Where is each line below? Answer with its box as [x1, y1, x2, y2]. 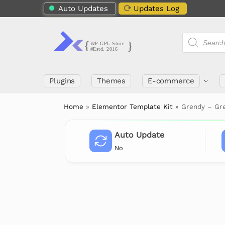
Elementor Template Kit [92, 102, 173, 110]
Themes [96, 76, 126, 85]
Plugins [49, 76, 75, 85]
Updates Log [134, 4, 179, 13]
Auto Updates [58, 4, 108, 13]
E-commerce [147, 76, 194, 85]
